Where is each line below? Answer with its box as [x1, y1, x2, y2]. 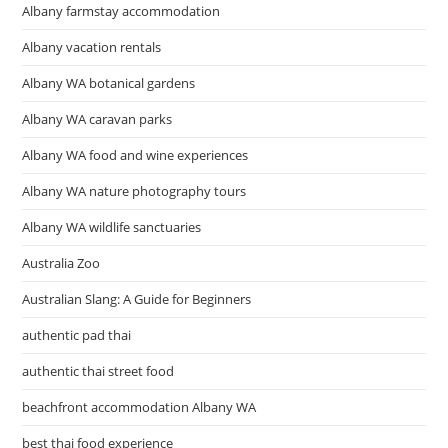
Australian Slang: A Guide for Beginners [22, 290, 252, 309]
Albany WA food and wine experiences [22, 146, 249, 165]
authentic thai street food [22, 362, 175, 381]
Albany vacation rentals [22, 38, 162, 57]
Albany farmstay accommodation [22, 2, 221, 21]
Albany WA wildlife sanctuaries [22, 218, 202, 237]
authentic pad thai [22, 326, 132, 345]
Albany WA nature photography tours [22, 182, 247, 201]
